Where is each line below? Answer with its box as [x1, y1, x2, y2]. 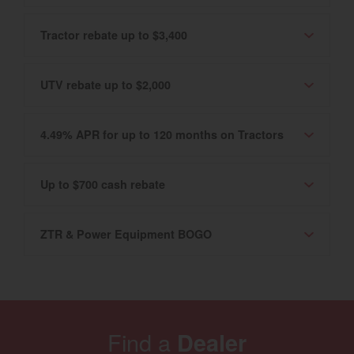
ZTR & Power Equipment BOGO [40, 226, 212, 243]
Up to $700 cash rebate [40, 176, 165, 193]
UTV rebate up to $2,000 [40, 77, 171, 93]
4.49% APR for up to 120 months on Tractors [40, 126, 284, 143]
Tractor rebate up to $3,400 [40, 27, 187, 43]
